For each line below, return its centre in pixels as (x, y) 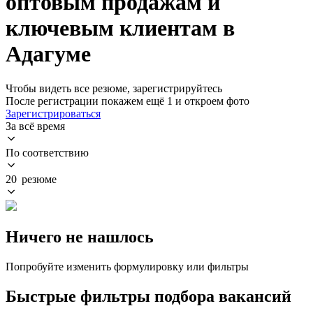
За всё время (35, 126)
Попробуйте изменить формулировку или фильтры (127, 266)
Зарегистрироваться (53, 113)
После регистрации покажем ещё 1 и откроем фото (128, 101)
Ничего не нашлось (80, 236)
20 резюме (31, 179)
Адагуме (48, 54)
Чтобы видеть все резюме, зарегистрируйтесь (114, 88)
